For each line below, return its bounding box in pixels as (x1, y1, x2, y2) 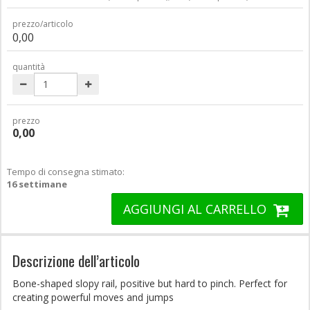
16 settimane (7, 177, 67, 190)
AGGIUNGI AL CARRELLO (123, 200, 271, 217)
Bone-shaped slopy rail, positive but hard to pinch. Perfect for (12, 276, 287, 290)
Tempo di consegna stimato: (7, 165, 125, 178)
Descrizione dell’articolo (12, 249, 140, 271)
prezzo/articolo (12, 17, 73, 30)
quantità (12, 60, 45, 73)
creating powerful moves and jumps (12, 290, 174, 304)
